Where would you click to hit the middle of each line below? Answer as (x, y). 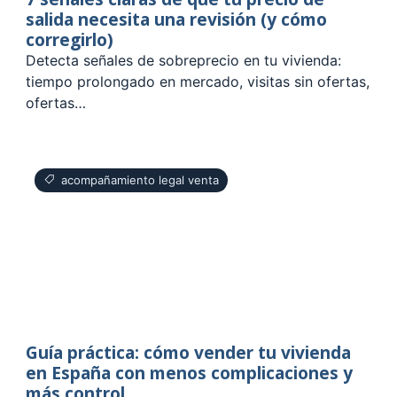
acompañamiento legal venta (140, 179)
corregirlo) (70, 39)
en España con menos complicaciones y (190, 372)
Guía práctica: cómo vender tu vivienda (189, 352)
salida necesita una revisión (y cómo (177, 19)
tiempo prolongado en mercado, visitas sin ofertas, (198, 81)
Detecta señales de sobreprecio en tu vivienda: (184, 60)
